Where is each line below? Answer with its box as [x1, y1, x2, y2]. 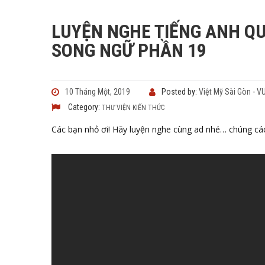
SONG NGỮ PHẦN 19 [51, 39, 206, 62]
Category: [66, 102, 102, 112]
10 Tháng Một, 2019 [65, 87, 130, 96]
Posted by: [161, 87, 199, 96]
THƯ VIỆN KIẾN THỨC [102, 104, 164, 112]
